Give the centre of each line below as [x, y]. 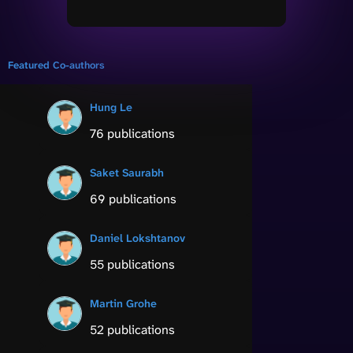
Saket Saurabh [127, 172]
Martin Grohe [123, 303]
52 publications [132, 329]
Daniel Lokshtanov [137, 238]
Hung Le [111, 107]
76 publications [132, 133]
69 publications [133, 199]
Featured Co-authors [56, 65]
